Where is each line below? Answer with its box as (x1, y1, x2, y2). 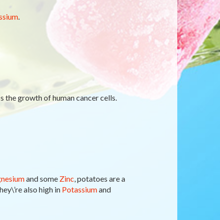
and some (24, 174, 59, 183)
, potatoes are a (74, 174, 125, 183)
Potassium (61, 185, 97, 194)
